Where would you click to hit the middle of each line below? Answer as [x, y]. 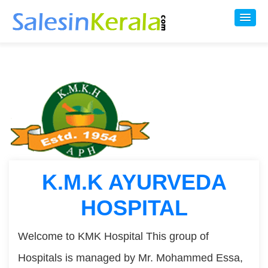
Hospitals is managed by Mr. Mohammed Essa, [130, 258]
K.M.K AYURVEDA [134, 182]
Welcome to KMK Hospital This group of [113, 236]
